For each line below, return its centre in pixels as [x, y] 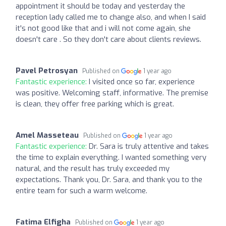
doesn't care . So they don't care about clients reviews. [108, 39]
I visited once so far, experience [142, 81]
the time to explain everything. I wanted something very [111, 157]
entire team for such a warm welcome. [81, 190]
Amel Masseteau [47, 135]
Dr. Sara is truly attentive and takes [149, 146]
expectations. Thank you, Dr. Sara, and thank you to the [109, 179]
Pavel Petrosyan [47, 70]
